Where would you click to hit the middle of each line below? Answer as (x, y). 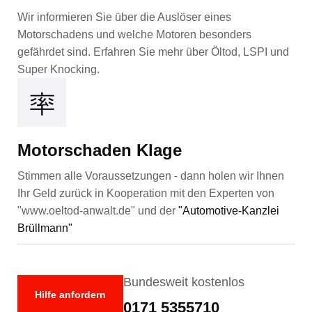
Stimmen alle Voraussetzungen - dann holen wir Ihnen (151, 176)
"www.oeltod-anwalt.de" (76, 211)
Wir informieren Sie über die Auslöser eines (124, 17)
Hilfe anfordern (70, 295)
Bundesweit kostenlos (184, 282)
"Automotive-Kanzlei (229, 211)
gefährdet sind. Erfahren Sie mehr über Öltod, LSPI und (153, 52)
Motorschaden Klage (100, 150)
